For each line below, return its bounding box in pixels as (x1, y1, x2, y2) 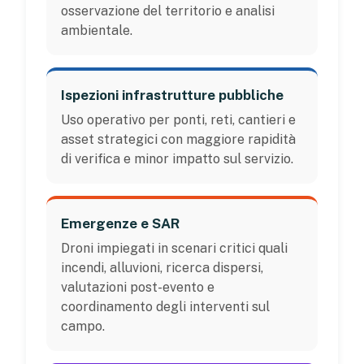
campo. (61, 318, 105, 334)
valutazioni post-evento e (61, 279, 214, 295)
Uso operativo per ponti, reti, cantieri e (61, 111, 296, 128)
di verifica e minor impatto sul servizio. (61, 150, 293, 167)
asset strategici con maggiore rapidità (61, 131, 296, 147)
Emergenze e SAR (61, 214, 180, 232)
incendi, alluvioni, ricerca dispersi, (61, 259, 263, 275)
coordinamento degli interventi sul (61, 298, 270, 314)
